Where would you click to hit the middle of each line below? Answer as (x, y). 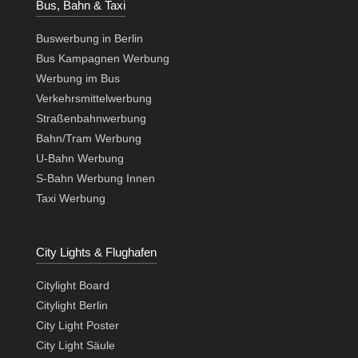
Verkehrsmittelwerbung (93, 99)
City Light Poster (77, 325)
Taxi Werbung (70, 199)
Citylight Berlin (72, 305)
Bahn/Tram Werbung (88, 139)
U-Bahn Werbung (80, 159)
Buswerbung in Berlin (89, 39)
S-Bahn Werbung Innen (95, 179)
